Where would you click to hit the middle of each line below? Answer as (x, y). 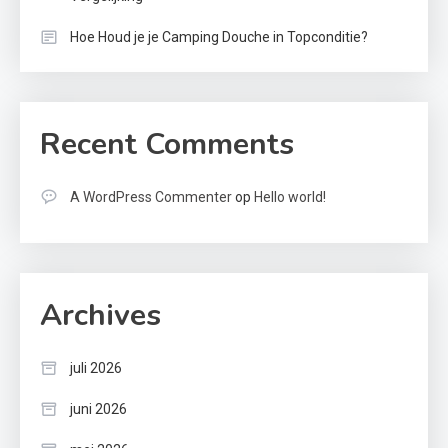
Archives (100, 316)
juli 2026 (96, 368)
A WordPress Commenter (151, 197)
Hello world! (290, 197)
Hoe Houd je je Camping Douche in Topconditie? (219, 37)
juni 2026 (98, 409)
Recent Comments (167, 145)
